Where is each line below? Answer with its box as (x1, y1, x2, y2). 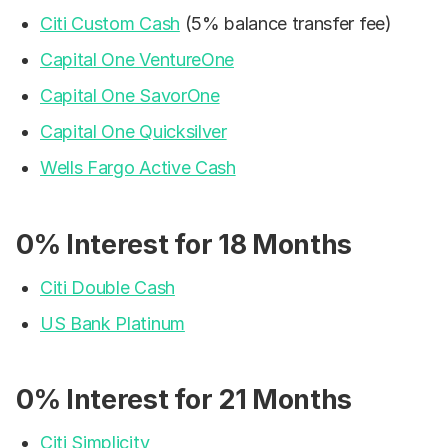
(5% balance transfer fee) (179, 13, 392, 35)
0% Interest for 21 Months (16, 383, 352, 417)
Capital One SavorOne (40, 85, 220, 107)
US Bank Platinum (40, 312, 185, 334)
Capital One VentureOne (40, 49, 234, 71)
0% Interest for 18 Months (16, 227, 352, 261)
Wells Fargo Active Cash (40, 157, 236, 179)
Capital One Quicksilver (40, 121, 227, 143)
